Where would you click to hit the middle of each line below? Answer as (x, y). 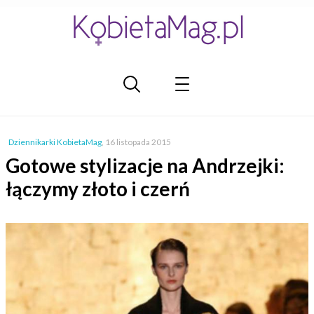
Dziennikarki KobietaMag (55, 142)
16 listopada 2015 (138, 142)
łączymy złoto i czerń (98, 189)
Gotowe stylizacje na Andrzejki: (145, 165)
